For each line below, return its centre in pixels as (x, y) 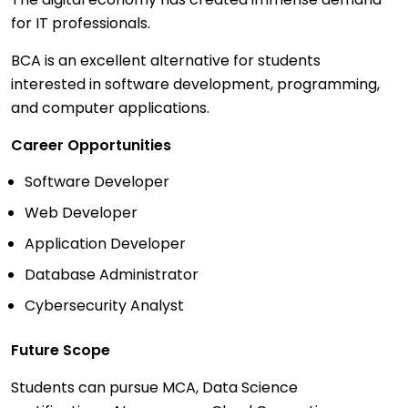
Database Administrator (112, 275)
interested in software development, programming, (195, 85)
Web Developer (81, 213)
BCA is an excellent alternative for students (166, 61)
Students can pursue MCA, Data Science (154, 388)
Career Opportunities (91, 146)
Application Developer (105, 244)
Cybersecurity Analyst (104, 306)
